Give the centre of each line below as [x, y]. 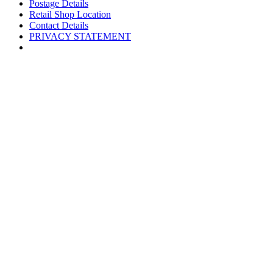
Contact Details [59, 26]
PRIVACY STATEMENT [80, 37]
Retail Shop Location [70, 15]
